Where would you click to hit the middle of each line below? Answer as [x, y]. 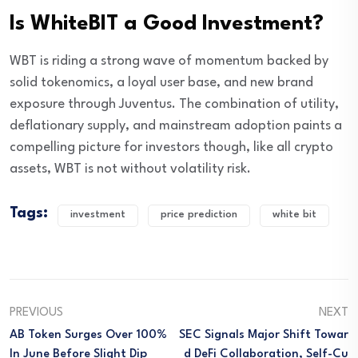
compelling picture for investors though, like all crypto [171, 148]
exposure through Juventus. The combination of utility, [174, 105]
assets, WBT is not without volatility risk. [130, 169]
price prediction [199, 215]
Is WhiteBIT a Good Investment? [167, 24]
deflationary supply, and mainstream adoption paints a [176, 126]
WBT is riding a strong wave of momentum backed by [169, 62]
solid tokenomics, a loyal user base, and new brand [161, 83]
